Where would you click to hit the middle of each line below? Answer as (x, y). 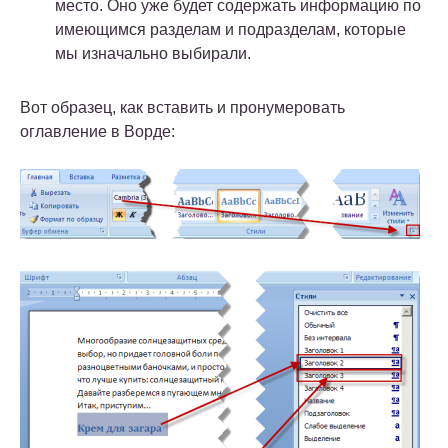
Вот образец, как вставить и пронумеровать (182, 108)
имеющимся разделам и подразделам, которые (230, 30)
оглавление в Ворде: (97, 132)
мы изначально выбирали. (153, 54)
